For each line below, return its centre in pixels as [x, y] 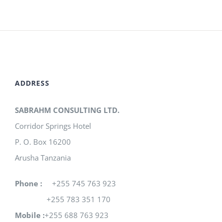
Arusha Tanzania [43, 158]
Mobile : [30, 215]
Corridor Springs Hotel [53, 126]
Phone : [28, 184]
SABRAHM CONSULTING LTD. [67, 110]
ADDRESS [32, 83]
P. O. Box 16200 [43, 142]
